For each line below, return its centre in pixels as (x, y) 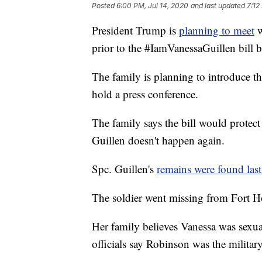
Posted (104, 6)
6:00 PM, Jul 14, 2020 (152, 6)
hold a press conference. (145, 94)
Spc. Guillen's (124, 169)
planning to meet (217, 30)
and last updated (218, 6)
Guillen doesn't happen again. (158, 140)
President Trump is (135, 30)
